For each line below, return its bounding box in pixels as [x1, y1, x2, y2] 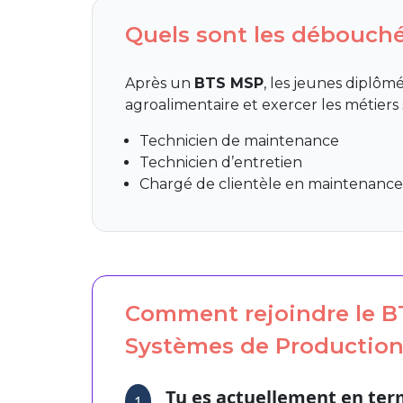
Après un [125, 74, 195, 92]
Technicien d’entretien [139, 153, 303, 171]
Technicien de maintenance [139, 131, 340, 149]
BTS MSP [194, 74, 264, 92]
